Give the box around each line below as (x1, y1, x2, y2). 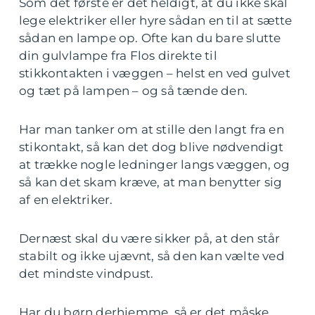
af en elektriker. (19, 193, 113, 207)
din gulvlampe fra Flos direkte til (19, 49, 217, 63)
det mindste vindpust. (19, 266, 154, 281)
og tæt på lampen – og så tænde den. (19, 84, 248, 98)
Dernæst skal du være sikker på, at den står (19, 231, 281, 245)
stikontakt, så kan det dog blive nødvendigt (19, 140, 284, 154)
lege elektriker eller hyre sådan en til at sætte (19, 13, 292, 27)
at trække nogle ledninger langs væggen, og (19, 157, 290, 172)
